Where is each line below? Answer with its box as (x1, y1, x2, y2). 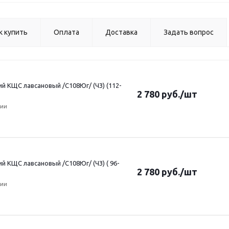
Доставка (105, 28, 138, 36)
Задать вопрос (164, 28, 214, 36)
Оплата (54, 28, 79, 36)
